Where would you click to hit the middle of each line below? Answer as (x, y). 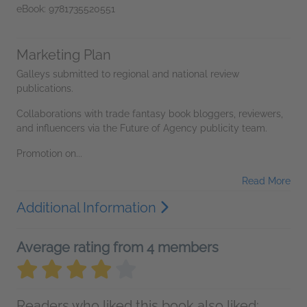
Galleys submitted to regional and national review (128, 74)
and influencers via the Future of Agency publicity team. (142, 128)
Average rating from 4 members (118, 247)
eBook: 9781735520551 (66, 9)
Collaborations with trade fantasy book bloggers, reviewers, (150, 113)
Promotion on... (49, 153)
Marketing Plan (64, 54)
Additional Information (88, 207)
